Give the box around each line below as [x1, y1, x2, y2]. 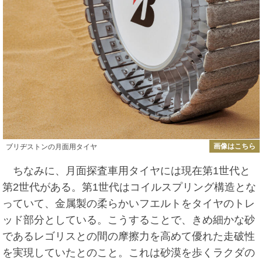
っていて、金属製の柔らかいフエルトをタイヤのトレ [2, 197, 256, 209]
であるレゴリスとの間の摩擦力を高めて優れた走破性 [2, 230, 256, 242]
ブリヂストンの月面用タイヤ [5, 143, 97, 151]
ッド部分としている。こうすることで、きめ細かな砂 [2, 213, 256, 226]
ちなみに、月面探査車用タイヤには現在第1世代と [2, 164, 251, 177]
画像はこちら [213, 142, 256, 151]
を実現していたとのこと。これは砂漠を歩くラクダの [2, 246, 256, 258]
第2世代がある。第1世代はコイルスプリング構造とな [2, 181, 257, 193]
